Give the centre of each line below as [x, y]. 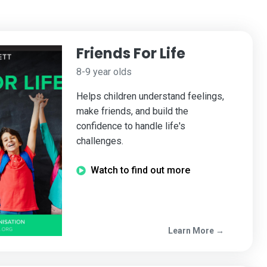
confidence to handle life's [131, 126]
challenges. [100, 141]
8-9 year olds [104, 72]
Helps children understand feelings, [150, 97]
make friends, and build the [132, 111]
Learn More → [196, 231]
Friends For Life [131, 54]
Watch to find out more [140, 170]
